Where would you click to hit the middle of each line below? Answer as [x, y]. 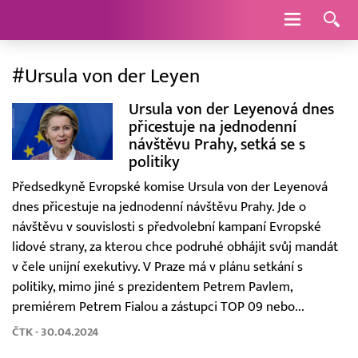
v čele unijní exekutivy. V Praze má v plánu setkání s [157, 267]
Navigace [327, 19]
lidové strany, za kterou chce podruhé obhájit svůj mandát [175, 247]
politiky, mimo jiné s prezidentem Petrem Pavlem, [152, 287]
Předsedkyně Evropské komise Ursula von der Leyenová [170, 187]
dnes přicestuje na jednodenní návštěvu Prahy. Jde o [159, 207]
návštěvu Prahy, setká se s [217, 144]
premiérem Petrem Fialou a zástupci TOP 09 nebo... [158, 307]
